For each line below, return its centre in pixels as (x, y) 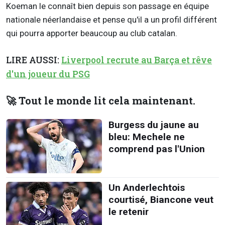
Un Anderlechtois (146, 187)
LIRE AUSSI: (34, 60)
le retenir (128, 211)
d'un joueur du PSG (48, 74)
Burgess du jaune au (153, 125)
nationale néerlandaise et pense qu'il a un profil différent (111, 19)
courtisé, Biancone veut (161, 199)
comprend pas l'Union (156, 149)
